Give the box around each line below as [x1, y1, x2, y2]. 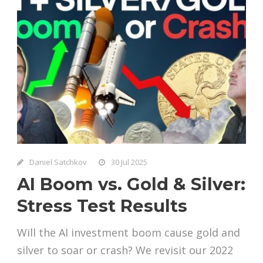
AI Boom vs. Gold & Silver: [17, 173, 245, 194]
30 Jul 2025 [111, 156, 147, 167]
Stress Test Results [17, 195, 187, 216]
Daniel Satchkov [29, 156, 87, 167]
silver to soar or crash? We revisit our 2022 [17, 242, 233, 257]
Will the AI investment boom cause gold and [17, 225, 240, 240]
